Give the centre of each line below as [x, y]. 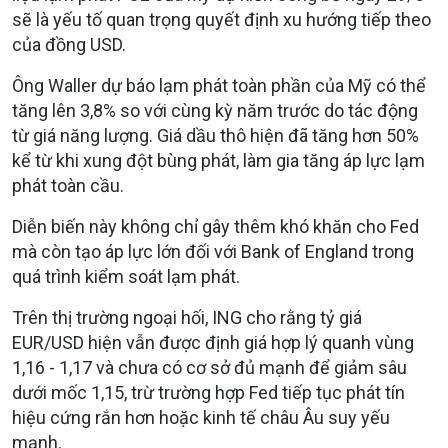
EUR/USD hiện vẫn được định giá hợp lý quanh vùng [213, 343]
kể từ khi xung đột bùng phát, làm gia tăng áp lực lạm [218, 161]
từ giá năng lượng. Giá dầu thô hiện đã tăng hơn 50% [215, 136]
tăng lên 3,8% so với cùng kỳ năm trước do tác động [215, 111]
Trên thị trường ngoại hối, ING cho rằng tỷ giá [187, 318]
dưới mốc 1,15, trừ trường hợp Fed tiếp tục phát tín [208, 393]
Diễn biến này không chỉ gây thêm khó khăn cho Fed [215, 227]
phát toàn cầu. [68, 186]
